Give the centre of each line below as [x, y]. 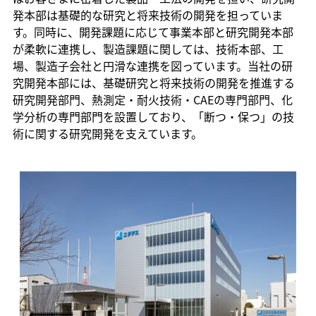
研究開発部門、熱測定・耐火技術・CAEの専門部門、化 [152, 100]
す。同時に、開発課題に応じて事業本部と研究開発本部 [153, 32]
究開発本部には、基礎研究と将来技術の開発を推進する [153, 83]
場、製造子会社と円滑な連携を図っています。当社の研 [152, 66]
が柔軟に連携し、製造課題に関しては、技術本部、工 [148, 49]
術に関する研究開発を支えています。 [107, 134]
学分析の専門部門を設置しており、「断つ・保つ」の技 [153, 117]
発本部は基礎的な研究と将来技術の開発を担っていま [147, 15]
